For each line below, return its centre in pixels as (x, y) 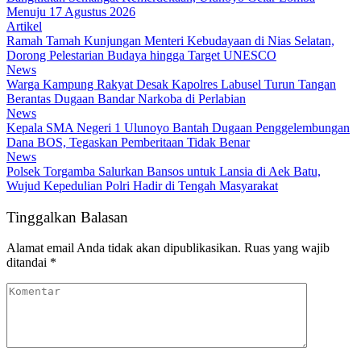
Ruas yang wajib (287, 248)
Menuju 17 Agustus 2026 (71, 11)
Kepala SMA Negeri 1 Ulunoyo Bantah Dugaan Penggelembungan (178, 127)
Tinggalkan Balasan (67, 217)
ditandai (28, 263)
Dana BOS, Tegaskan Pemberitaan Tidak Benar (128, 142)
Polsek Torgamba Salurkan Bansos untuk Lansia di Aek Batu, (164, 171)
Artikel (24, 26)
